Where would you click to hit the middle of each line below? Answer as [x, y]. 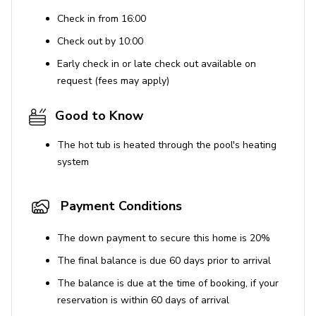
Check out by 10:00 [100, 42]
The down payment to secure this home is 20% [164, 238]
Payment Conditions [120, 206]
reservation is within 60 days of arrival [143, 300]
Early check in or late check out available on [157, 64]
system [73, 162]
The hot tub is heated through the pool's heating [167, 145]
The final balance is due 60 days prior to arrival [164, 261]
